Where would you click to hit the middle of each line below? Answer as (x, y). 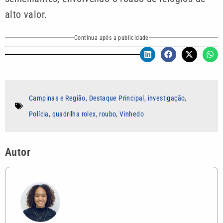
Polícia (39, 114)
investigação (166, 98)
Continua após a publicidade (111, 38)
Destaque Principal (116, 98)
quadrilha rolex (74, 114)
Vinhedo (132, 114)
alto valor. (26, 15)
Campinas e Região (57, 98)
